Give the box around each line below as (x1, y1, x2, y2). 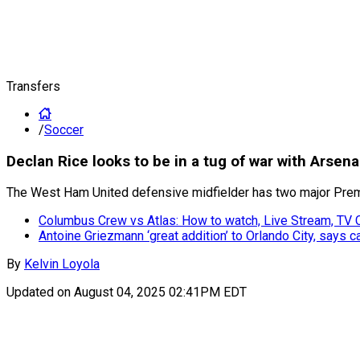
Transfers (6, 79, 60, 94)
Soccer (44, 122, 84, 137)
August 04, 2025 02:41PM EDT (74, 284, 247, 301)
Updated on (6, 284, 74, 301)
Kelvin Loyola (24, 256, 100, 272)
